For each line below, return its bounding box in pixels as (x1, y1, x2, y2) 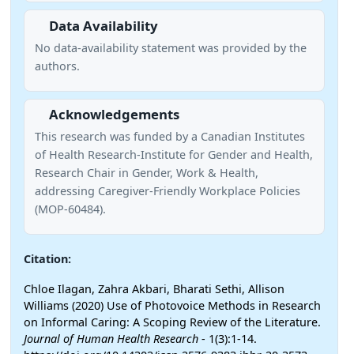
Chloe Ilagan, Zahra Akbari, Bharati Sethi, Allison (24, 281, 284, 296)
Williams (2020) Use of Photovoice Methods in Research (24, 297, 321, 313)
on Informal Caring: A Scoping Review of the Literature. (24, 314, 321, 330)
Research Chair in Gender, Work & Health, (34, 165, 258, 181)
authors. (34, 58, 80, 73)
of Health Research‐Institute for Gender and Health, (34, 147, 313, 163)
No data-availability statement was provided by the (34, 40, 307, 55)
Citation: (24, 251, 71, 267)
